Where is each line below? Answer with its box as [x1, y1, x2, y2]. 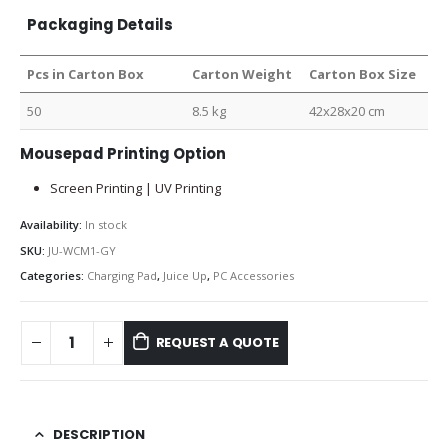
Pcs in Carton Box [27, 65, 145, 84]
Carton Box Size [309, 65, 417, 84]
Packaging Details [27, 14, 174, 36]
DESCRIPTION [53, 424, 145, 444]
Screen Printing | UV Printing [49, 179, 221, 198]
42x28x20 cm [309, 102, 386, 121]
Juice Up [163, 268, 207, 284]
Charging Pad [87, 268, 157, 284]
